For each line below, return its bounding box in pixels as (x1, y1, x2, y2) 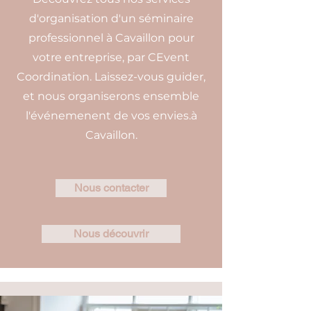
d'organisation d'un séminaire (28, 12, 194, 25)
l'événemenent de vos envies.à (25, 109, 197, 122)
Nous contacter (74, 181, 149, 194)
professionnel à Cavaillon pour (28, 31, 194, 44)
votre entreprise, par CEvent (33, 51, 190, 64)
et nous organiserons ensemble (23, 90, 199, 103)
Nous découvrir (74, 227, 149, 240)
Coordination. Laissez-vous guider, (17, 70, 205, 83)
